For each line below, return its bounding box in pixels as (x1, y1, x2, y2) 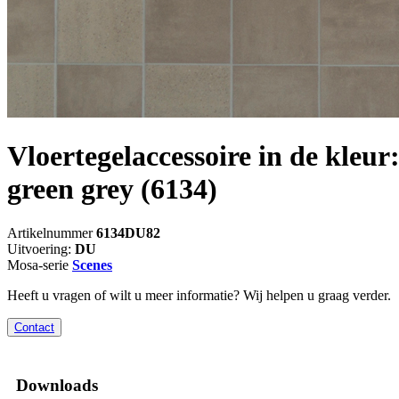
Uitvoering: (7, 240, 75, 256)
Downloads (16, 375, 98, 395)
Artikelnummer (7, 224, 96, 240)
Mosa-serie (7, 256, 72, 273)
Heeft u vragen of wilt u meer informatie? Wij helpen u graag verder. (7, 287, 391, 303)
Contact (14, 320, 54, 334)
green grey (7, 173, 134, 206)
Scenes (72, 256, 112, 273)
